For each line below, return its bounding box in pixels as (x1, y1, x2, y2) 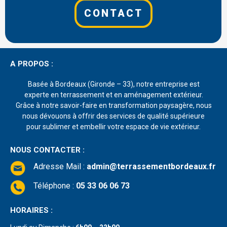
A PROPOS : (10, 59, 53, 68)
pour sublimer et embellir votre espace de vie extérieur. (26, 122, 201, 131)
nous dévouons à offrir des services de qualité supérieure (22, 111, 205, 120)
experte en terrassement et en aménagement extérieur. (24, 90, 203, 99)
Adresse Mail (33, 161, 83, 171)
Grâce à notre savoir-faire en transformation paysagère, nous (15, 101, 212, 109)
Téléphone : (33, 181, 76, 191)
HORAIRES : (10, 205, 53, 215)
